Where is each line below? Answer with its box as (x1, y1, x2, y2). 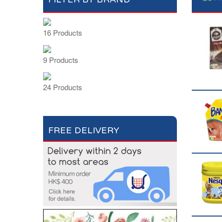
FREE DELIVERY (48, 125, 119, 136)
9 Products (43, 55, 78, 65)
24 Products (43, 82, 82, 92)
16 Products (43, 27, 82, 38)
